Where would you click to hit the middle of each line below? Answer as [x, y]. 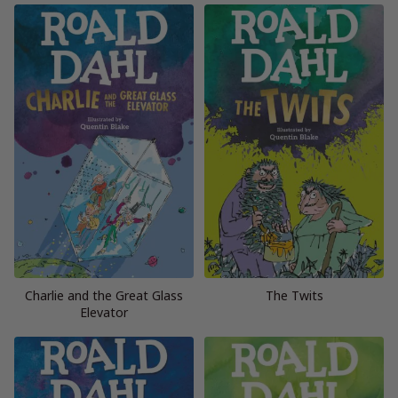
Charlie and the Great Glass [104, 296]
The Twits [294, 296]
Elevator [104, 313]
